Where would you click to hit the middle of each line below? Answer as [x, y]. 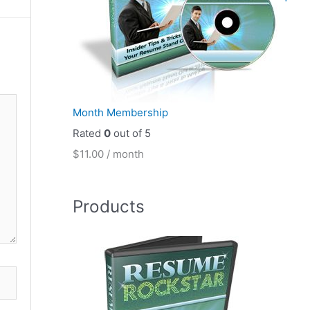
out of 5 [130, 134]
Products [108, 207]
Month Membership [120, 113]
